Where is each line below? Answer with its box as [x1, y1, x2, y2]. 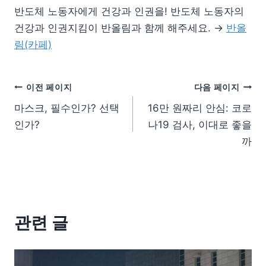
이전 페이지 [26, 82, 72, 92]
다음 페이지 [194, 82, 240, 92]
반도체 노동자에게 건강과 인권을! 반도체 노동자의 [14, 5, 244, 18]
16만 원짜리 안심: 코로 [148, 102, 252, 115]
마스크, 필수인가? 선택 [14, 102, 119, 115]
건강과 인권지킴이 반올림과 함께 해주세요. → [14, 22, 226, 34]
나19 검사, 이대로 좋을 [148, 119, 252, 131]
